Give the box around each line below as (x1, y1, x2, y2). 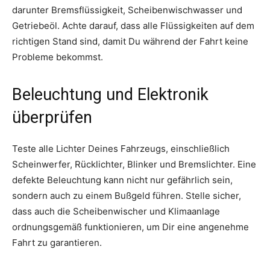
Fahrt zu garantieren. (12, 236, 102, 248)
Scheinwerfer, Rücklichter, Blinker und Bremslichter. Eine (12, 158, 256, 170)
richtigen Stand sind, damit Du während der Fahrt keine (12, 35, 248, 47)
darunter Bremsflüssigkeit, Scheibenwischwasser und (12, 4, 242, 16)
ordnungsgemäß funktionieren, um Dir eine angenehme (12, 221, 249, 233)
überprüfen (12, 107, 92, 127)
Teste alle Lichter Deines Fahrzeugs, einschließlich (12, 142, 230, 154)
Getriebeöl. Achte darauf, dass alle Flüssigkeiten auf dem (12, 19, 254, 31)
